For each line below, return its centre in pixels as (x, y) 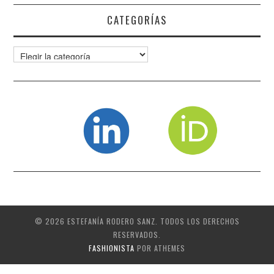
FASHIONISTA (112, 248)
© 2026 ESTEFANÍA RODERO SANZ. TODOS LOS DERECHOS (137, 221)
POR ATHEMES (160, 248)
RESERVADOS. (137, 235)
